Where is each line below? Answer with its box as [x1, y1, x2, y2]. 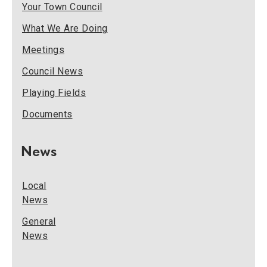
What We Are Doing [22, 23, 108, 34]
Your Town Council [22, 1, 103, 13]
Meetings [22, 44, 64, 55]
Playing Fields [22, 87, 86, 98]
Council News [22, 66, 83, 77]
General [22, 216, 56, 227]
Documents [22, 108, 73, 120]
